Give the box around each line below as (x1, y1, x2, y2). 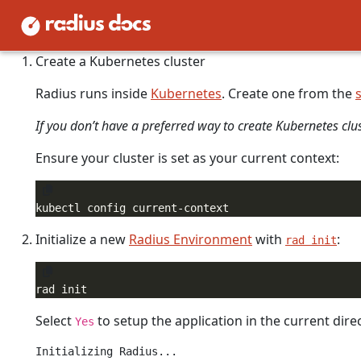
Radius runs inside (35, 85, 151, 102)
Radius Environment (129, 230, 252, 248)
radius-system (100, 23, 184, 36)
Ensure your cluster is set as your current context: (35, 149, 339, 167)
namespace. (184, 20, 260, 38)
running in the (10, 20, 100, 38)
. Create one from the (222, 85, 355, 102)
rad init (285, 234, 337, 247)
